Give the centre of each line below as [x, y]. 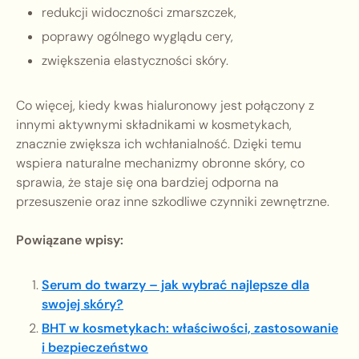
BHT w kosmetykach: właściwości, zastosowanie [190, 329]
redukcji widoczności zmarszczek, [139, 13]
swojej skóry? [83, 305]
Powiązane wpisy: [70, 240]
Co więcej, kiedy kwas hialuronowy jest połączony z [165, 106]
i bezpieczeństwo [95, 348]
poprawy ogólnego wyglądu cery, [137, 37]
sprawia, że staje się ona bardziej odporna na [147, 183]
